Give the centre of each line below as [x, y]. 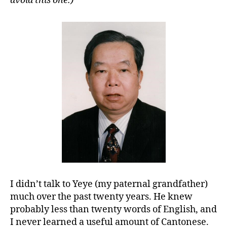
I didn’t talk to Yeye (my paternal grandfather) [109, 184]
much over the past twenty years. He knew [101, 197]
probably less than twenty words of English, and [113, 209]
